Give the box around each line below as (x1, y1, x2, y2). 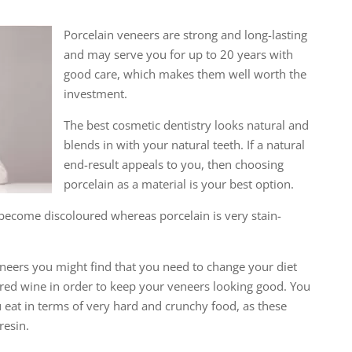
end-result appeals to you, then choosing (63, 156, 284, 172)
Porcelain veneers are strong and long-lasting (63, 26, 307, 42)
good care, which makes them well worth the (63, 65, 306, 82)
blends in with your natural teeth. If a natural (63, 136, 305, 152)
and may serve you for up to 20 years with (63, 46, 293, 62)
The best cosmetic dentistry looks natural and (63, 116, 309, 133)
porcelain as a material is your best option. (63, 175, 294, 192)
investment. (63, 85, 127, 101)
